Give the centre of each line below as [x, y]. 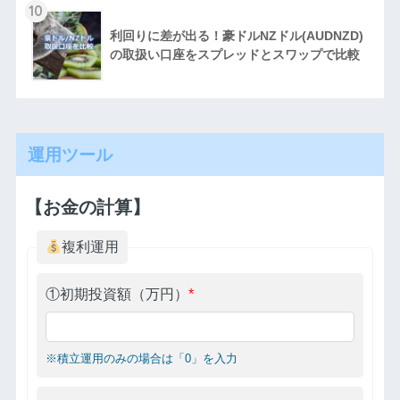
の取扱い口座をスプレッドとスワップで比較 [234, 54]
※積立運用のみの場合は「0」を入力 [141, 359]
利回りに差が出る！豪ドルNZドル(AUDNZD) [236, 35]
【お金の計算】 [87, 207]
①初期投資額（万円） [117, 294]
